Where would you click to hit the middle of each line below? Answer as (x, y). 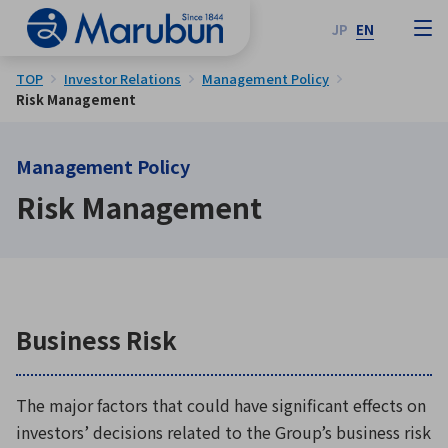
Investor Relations (122, 78)
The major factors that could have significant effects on (221, 405)
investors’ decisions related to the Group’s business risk (223, 432)
